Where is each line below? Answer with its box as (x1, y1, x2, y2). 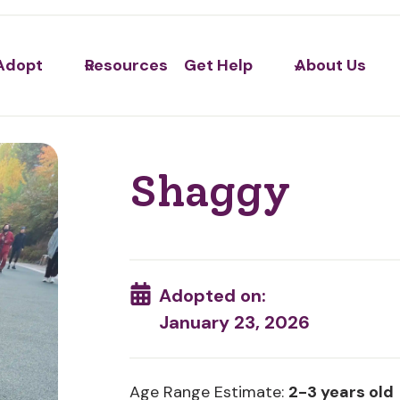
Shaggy (129, 164, 290, 217)
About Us (294, 54, 366, 77)
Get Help (184, 54, 254, 77)
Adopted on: (159, 284, 267, 307)
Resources (85, 54, 169, 77)
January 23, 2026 (159, 311, 311, 334)
